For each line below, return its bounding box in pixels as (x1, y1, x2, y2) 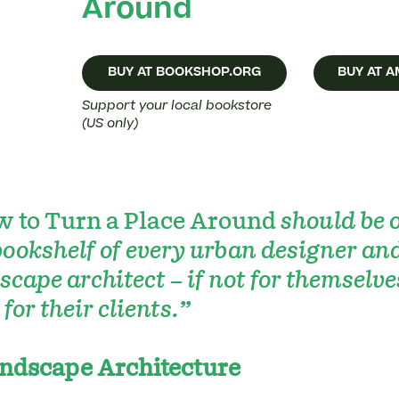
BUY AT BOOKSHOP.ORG (108, 67, 261, 80)
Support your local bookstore (82, 101, 272, 114)
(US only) (82, 118, 138, 132)
